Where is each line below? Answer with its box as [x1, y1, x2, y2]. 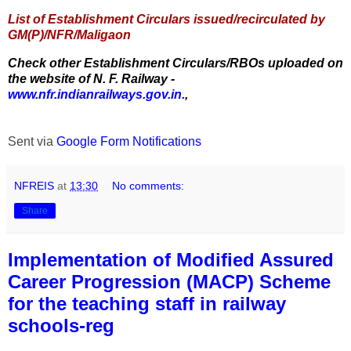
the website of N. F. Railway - [8, 72, 175, 86]
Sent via [8, 135, 56, 149]
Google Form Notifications [56, 135, 201, 149]
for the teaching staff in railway [8, 293, 286, 315]
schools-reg [8, 315, 114, 337]
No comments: [112, 179, 185, 193]
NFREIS [14, 179, 54, 193]
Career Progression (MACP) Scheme [8, 271, 331, 293]
